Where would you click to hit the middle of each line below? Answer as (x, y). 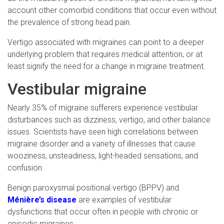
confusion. (26, 167)
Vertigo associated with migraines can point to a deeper (106, 42)
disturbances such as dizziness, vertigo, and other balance (109, 119)
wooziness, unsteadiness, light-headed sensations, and (103, 155)
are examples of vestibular (124, 199)
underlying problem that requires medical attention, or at (105, 54)
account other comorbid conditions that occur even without (112, 10)
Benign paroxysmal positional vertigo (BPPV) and (93, 187)
